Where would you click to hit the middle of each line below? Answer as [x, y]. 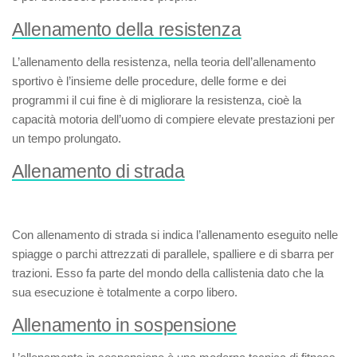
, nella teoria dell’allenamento [241, 62]
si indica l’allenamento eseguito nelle [243, 235]
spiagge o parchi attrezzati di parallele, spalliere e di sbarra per [173, 254]
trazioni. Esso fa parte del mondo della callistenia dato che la [168, 273]
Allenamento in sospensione [125, 326]
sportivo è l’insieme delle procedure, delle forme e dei [149, 81]
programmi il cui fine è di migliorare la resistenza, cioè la [157, 100]
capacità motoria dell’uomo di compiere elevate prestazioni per [173, 119]
